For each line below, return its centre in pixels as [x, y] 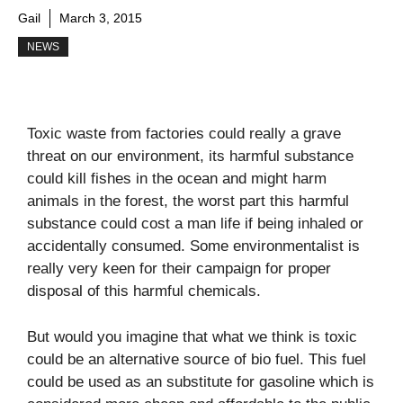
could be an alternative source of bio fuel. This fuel [197, 359]
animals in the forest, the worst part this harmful [188, 201]
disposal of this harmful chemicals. [144, 291]
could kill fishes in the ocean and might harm [177, 179]
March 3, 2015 [101, 18]
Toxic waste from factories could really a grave [184, 134]
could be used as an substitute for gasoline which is [201, 381]
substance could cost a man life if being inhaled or [195, 224]
